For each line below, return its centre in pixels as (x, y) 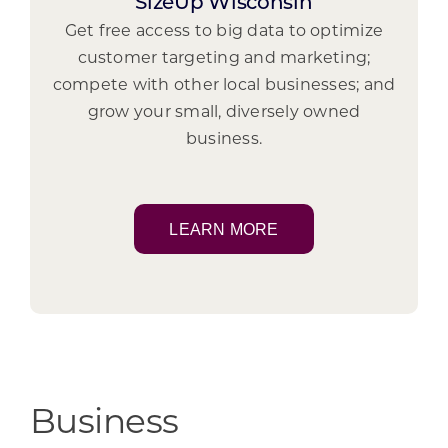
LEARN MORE (224, 229)
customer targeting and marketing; (224, 58)
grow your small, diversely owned (224, 112)
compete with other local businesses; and (224, 85)
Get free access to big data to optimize (224, 31)
